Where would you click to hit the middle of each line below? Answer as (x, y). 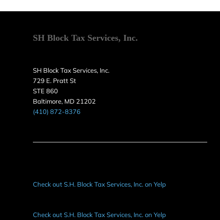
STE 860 (45, 91)
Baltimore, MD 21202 (64, 101)
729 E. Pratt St (55, 80)
